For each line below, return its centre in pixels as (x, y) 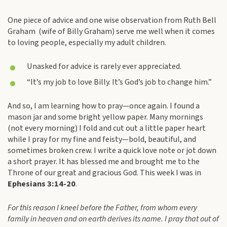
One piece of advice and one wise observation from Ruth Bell (112, 20)
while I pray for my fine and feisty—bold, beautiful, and (102, 139)
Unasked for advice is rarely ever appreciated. (104, 66)
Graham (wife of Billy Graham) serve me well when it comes (111, 31)
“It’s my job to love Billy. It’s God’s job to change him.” (119, 82)
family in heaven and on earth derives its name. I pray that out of (113, 219)
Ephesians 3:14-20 (42, 184)
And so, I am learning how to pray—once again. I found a (104, 106)
